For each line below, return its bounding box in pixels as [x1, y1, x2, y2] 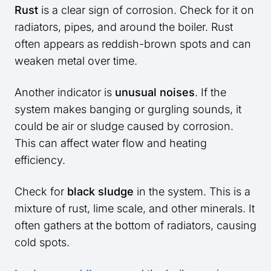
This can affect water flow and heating [15, 137, 207, 150]
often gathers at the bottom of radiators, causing [15, 219, 256, 232]
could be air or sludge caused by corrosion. [15, 120, 233, 133]
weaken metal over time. [15, 54, 137, 68]
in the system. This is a [134, 185, 250, 198]
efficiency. [15, 154, 65, 167]
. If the [195, 86, 226, 99]
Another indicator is [15, 86, 115, 99]
